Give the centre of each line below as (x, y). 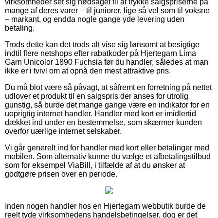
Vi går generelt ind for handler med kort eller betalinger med (107, 147)
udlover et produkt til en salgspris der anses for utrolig (97, 96)
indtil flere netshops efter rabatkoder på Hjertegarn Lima (100, 53)
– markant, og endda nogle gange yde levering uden (95, 19)
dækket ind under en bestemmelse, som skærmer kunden (103, 122)
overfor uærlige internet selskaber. (63, 131)
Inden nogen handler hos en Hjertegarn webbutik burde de (105, 206)
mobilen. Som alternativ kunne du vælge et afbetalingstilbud (108, 156)
